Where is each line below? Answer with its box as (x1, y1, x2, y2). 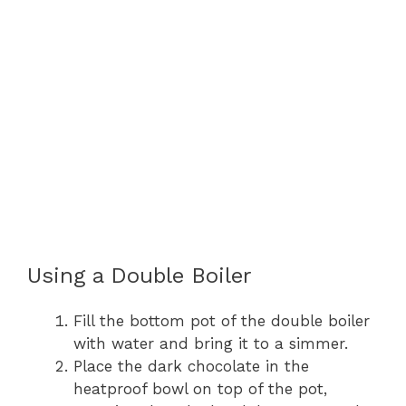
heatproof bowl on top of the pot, (73, 379, 327, 398)
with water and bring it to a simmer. (73, 333, 348, 353)
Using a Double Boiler (27, 262, 252, 288)
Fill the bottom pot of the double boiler (73, 311, 370, 330)
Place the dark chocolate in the (73, 356, 309, 375)
